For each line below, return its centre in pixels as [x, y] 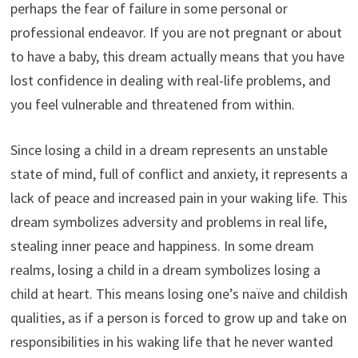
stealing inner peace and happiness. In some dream [162, 246]
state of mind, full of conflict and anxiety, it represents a [179, 174]
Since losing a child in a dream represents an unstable [169, 150]
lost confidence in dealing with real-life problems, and [170, 81]
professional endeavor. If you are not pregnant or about [176, 33]
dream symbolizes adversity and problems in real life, [168, 222]
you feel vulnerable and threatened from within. [152, 105]
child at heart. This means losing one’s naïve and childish [179, 294]
